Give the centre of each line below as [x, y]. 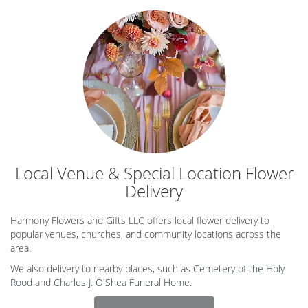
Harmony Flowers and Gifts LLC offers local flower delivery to [140, 220]
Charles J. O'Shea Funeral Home [122, 282]
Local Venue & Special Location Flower [154, 173]
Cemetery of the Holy [239, 268]
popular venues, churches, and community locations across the [146, 234]
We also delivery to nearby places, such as [102, 268]
